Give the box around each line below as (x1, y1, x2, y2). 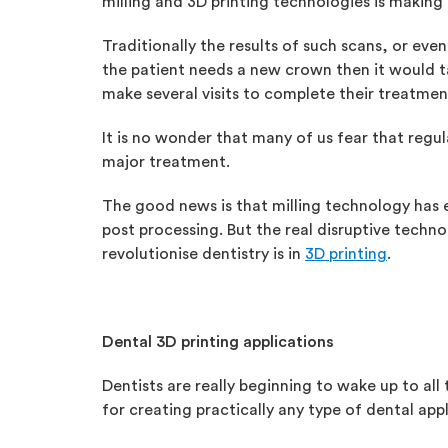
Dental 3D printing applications (102, 334, 334, 350)
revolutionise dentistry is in (102, 246, 305, 262)
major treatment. (102, 154, 230, 170)
